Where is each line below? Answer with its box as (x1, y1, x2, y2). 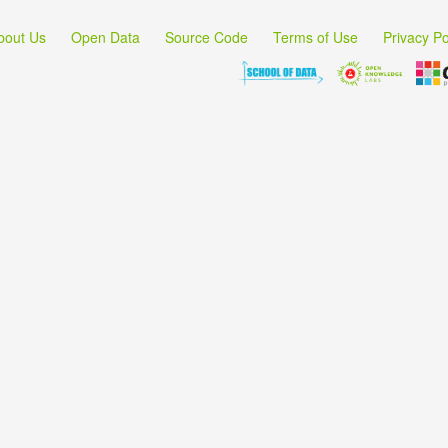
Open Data (71, 27, 140, 47)
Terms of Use (273, 27, 358, 47)
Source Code (165, 27, 248, 47)
